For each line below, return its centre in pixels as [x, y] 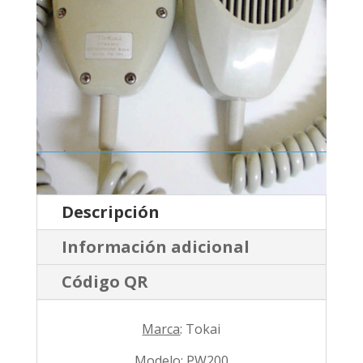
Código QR [105, 282]
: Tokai [201, 329]
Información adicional [155, 247]
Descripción [110, 212]
